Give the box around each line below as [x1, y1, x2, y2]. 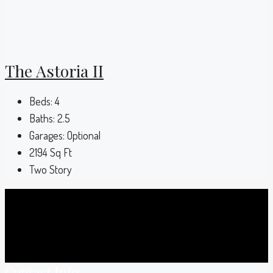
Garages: [29, 129, 65, 143]
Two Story [29, 163, 72, 177]
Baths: [29, 112, 55, 126]
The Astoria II [5, 59, 104, 82]
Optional [67, 129, 101, 143]
